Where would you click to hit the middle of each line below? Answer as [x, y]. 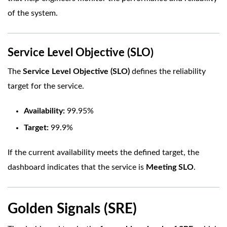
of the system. [33, 13]
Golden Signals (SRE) [72, 209]
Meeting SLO [170, 167]
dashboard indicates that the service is [77, 167]
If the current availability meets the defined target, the [103, 153]
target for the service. [46, 86]
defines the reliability [168, 72]
